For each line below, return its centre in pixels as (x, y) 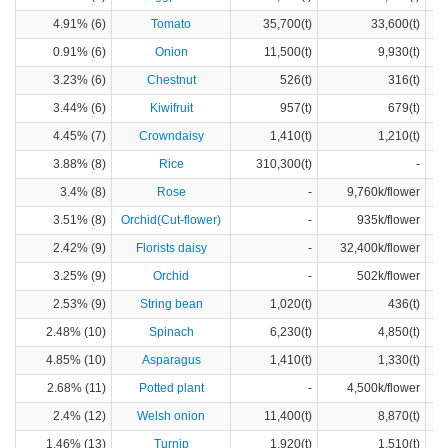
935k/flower (388, 220)
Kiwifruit (171, 108)
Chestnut (171, 80)
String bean (171, 304)
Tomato (171, 24)
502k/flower (388, 276)
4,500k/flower (383, 388)
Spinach (171, 332)
